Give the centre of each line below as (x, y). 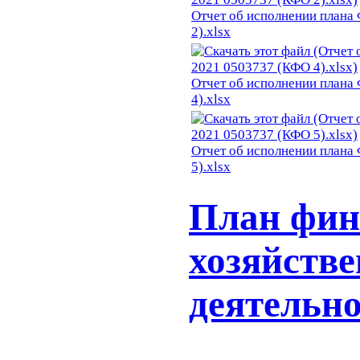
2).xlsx (211, 32)
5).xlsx (211, 167)
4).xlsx (211, 100)
